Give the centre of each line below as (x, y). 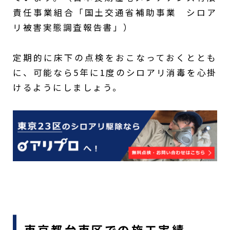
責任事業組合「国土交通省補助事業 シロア (115, 13)
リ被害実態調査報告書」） (73, 27)
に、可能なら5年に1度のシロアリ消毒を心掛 (115, 73)
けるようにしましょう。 (68, 88)
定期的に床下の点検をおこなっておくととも (115, 58)
